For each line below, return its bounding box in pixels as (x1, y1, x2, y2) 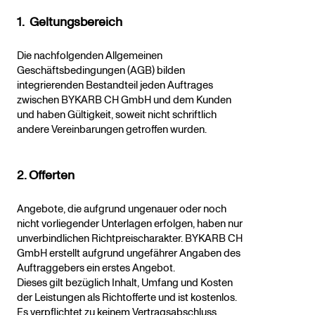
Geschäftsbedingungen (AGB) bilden (17, 63, 185, 79)
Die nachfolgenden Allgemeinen (17, 49, 162, 64)
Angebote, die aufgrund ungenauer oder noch (17, 202, 226, 217)
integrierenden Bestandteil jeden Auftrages (17, 78, 213, 94)
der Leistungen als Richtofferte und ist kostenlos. (17, 290, 237, 306)
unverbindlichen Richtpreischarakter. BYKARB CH (17, 231, 243, 247)
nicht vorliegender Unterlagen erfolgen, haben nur (17, 217, 243, 232)
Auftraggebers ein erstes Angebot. (17, 261, 177, 276)
